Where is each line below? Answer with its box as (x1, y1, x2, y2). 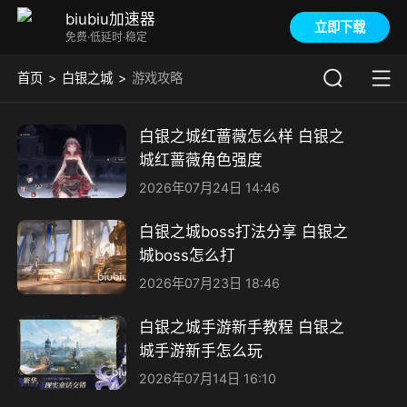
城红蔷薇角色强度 (138, 151, 263, 170)
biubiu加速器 (65, 9, 155, 28)
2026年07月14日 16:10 (138, 370, 276, 386)
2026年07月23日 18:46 (138, 274, 280, 291)
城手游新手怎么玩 (138, 342, 263, 361)
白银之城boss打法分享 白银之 (138, 223, 348, 242)
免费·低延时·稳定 (65, 30, 147, 45)
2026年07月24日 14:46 (138, 179, 280, 195)
